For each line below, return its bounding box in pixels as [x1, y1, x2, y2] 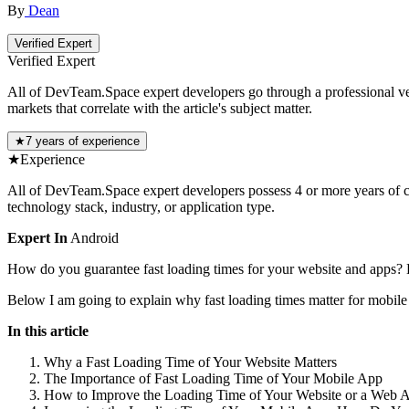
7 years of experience [26, 134, 140, 149]
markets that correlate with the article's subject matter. [7, 100, 312, 117]
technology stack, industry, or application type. [7, 199, 275, 215]
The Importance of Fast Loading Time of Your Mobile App [44, 371, 383, 387]
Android [68, 230, 119, 246]
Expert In [7, 230, 68, 246]
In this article [7, 323, 89, 340]
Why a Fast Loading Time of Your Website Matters [44, 354, 337, 371]
